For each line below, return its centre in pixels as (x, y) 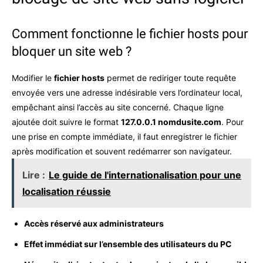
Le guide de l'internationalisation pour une (145, 175)
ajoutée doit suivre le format (66, 122)
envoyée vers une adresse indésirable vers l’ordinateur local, (127, 92)
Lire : (34, 175)
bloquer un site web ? (72, 51)
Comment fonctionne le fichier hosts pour (130, 34)
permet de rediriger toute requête (170, 78)
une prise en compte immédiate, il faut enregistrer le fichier (124, 136)
